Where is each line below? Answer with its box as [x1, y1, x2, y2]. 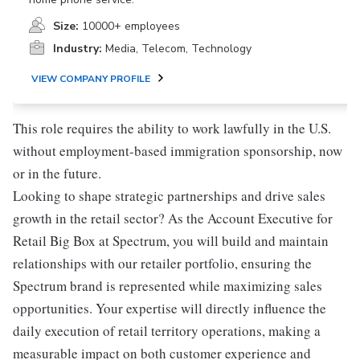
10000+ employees [82, 18, 180, 34]
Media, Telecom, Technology [105, 41, 252, 56]
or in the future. [13, 164, 101, 182]
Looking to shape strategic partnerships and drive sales [13, 186, 325, 205]
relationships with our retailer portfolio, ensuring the [13, 254, 312, 272]
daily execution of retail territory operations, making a [13, 321, 321, 340]
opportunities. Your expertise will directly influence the [13, 299, 326, 317]
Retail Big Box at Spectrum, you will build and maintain [13, 231, 329, 250]
